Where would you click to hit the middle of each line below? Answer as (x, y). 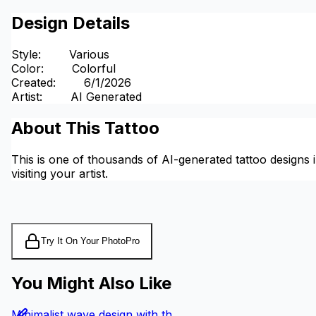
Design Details (71, 23)
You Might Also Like (91, 284)
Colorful (94, 68)
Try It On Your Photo (83, 241)
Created (32, 82)
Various (89, 54)
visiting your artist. (60, 173)
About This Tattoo (85, 128)
